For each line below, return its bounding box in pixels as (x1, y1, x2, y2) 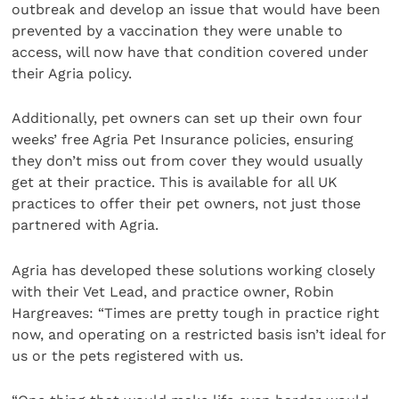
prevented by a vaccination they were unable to (12, 21, 344, 39)
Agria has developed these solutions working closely (12, 261, 376, 279)
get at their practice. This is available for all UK (12, 174, 338, 191)
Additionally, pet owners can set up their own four (12, 110, 363, 127)
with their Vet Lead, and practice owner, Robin (12, 282, 335, 300)
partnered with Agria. (12, 216, 159, 234)
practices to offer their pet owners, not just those (12, 195, 362, 213)
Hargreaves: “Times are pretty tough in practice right (12, 304, 380, 322)
